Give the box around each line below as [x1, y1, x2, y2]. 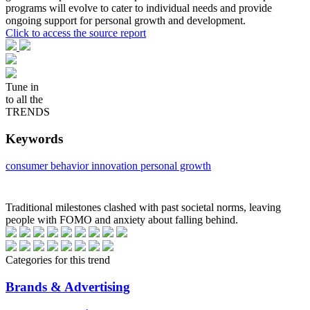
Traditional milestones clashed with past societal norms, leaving [6, 201, 281, 213]
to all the [6, 93, 43, 106]
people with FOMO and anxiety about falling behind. [6, 213, 238, 226]
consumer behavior [6, 159, 91, 172]
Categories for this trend [6, 253, 110, 266]
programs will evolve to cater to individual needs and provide [6, 2, 272, 15]
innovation [91, 159, 140, 172]
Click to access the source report [6, 27, 146, 39]
